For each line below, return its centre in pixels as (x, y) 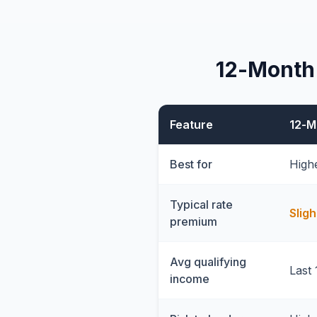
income (190, 279)
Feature (191, 125)
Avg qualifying (208, 262)
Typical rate (201, 204)
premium (194, 221)
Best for (191, 164)
